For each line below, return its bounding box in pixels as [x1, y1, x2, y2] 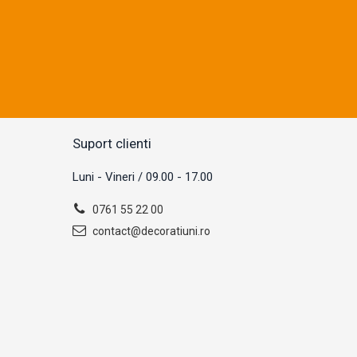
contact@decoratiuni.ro [90, 225, 210, 237]
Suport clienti [73, 135, 151, 151]
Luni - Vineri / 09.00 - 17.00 [73, 170, 213, 184]
